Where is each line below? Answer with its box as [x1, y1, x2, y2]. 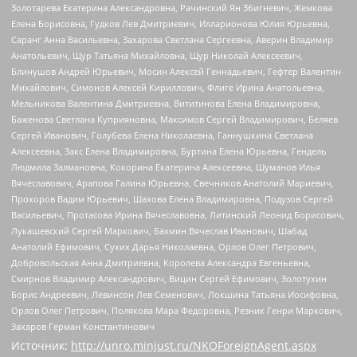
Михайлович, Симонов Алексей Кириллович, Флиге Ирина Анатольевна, [11, 81, 324, 94]
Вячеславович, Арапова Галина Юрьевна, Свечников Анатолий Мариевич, [11, 177, 334, 190]
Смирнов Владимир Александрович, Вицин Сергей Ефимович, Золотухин [11, 273, 327, 285]
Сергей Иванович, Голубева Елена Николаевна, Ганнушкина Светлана [11, 129, 313, 142]
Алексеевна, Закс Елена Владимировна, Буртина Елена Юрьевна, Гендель [11, 145, 327, 158]
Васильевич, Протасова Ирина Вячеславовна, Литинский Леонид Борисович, [11, 209, 344, 222]
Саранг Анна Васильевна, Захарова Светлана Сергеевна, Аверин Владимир [11, 33, 333, 46]
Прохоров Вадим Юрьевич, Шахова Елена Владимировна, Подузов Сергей [11, 193, 333, 206]
